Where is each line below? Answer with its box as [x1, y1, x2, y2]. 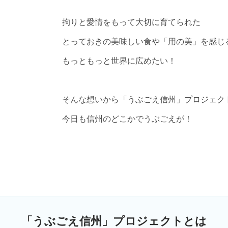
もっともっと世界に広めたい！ [62, 54, 176, 66]
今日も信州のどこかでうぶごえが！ [62, 112, 192, 124]
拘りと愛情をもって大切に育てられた [62, 16, 201, 27]
